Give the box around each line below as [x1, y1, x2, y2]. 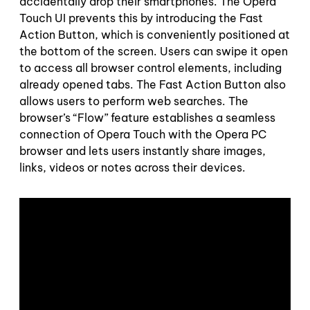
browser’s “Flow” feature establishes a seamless [19, 110, 275, 125]
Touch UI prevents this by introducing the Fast [19, 10, 263, 25]
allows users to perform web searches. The [19, 93, 248, 108]
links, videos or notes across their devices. [19, 160, 246, 174]
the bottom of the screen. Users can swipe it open [19, 44, 288, 58]
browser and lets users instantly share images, [19, 143, 266, 158]
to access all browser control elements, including [19, 60, 282, 75]
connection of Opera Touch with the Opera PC [19, 127, 266, 141]
